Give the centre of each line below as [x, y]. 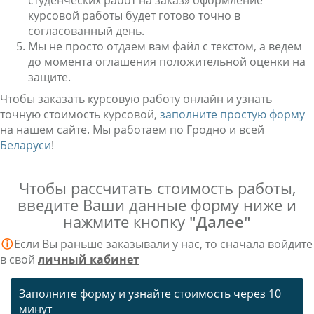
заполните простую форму [232, 114]
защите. [49, 77]
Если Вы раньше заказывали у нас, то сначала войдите [163, 244]
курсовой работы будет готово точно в [134, 15]
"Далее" [220, 221]
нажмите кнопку [126, 221]
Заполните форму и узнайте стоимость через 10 [150, 294]
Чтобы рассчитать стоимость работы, [157, 188]
